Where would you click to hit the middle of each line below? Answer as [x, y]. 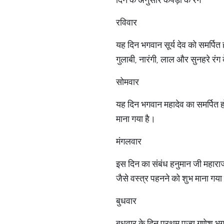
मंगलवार [129, 141]
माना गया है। [136, 119]
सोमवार [127, 82]
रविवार [126, 22]
